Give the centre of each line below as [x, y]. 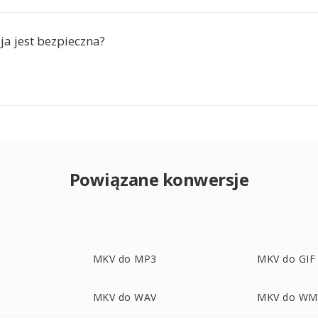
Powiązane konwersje [159, 179]
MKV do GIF [286, 259]
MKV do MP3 [125, 259]
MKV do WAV [125, 297]
